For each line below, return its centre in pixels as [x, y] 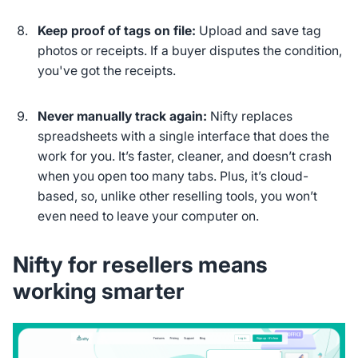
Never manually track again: [123, 117]
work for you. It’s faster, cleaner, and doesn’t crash [185, 157]
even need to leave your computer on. [150, 217]
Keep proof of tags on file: [117, 30]
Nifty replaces [250, 117]
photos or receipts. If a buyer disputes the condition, [190, 50]
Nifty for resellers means [140, 264]
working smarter [98, 290]
